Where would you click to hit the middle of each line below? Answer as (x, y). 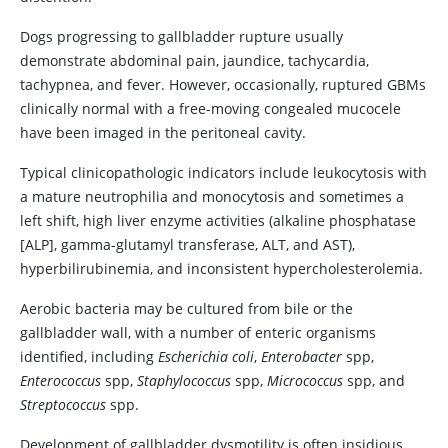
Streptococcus (63, 404)
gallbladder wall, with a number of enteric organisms (198, 332)
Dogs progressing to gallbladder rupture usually (181, 36)
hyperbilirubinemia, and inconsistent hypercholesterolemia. (221, 268)
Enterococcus (60, 380)
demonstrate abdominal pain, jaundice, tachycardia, (194, 60)
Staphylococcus (184, 380)
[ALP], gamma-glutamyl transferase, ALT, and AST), (187, 244)
